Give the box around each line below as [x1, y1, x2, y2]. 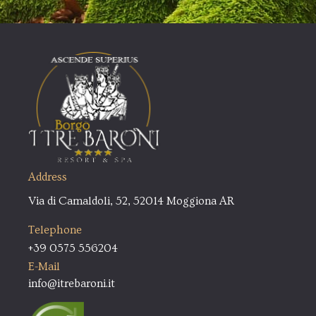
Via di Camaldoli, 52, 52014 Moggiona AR [28, 195, 234, 208]
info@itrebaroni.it [28, 277, 115, 291]
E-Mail [28, 260, 60, 274]
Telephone [28, 223, 82, 236]
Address [28, 170, 67, 183]
